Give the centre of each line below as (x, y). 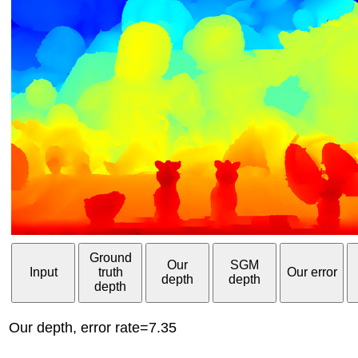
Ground (110, 258)
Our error (312, 272)
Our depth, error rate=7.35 (93, 327)
